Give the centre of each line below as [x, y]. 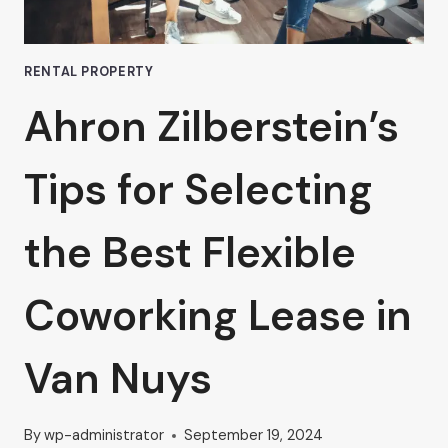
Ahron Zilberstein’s [211, 126]
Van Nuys [118, 378]
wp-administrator [104, 435]
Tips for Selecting [198, 189]
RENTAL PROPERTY [89, 72]
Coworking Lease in [218, 315]
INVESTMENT [163, 41]
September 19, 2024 [254, 435]
